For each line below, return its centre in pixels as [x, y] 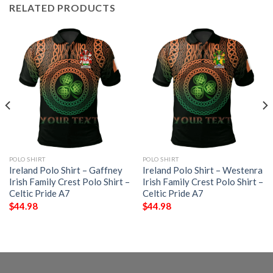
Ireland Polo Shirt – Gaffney [66, 170]
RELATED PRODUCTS [62, 8]
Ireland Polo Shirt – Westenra [202, 170]
